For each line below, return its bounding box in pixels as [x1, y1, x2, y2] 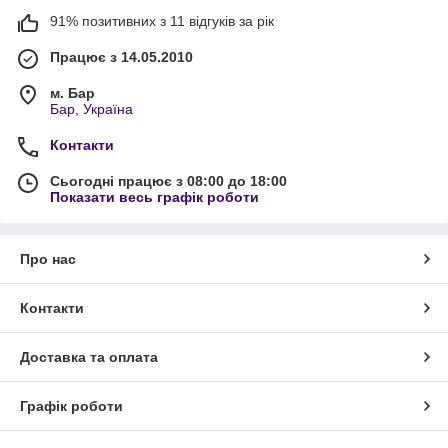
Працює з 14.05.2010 [50, 49, 193, 66]
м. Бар [50, 85, 95, 102]
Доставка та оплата [20, 349, 158, 366]
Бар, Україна [50, 101, 133, 118]
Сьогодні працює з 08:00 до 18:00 [50, 173, 287, 190]
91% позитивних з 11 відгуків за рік [50, 13, 274, 30]
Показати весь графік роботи [50, 189, 259, 206]
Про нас [20, 251, 76, 268]
